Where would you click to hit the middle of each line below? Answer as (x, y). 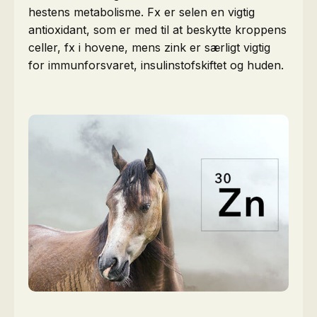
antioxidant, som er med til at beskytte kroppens (157, 30)
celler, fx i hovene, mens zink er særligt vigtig (149, 48)
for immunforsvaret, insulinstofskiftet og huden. (156, 65)
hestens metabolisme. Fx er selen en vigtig (142, 12)
